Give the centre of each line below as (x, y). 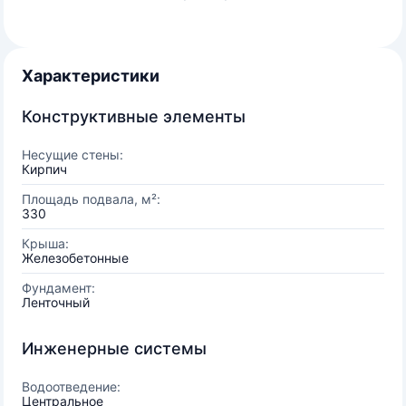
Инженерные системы (114, 348)
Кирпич (44, 169)
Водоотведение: (71, 387)
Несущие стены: (72, 155)
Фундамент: (58, 288)
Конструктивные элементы (134, 116)
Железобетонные (75, 258)
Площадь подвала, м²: (91, 199)
